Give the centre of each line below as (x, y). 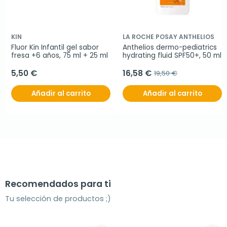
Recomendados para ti (58, 184)
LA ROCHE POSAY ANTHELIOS (168, 36)
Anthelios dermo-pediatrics (170, 47)
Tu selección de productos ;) (58, 198)
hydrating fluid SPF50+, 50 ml (172, 55)
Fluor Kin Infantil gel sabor (55, 47)
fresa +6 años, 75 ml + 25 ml (60, 55)
